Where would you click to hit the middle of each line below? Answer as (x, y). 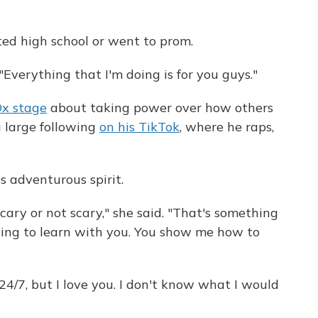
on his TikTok (139, 127)
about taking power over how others (160, 108)
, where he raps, (227, 127)
